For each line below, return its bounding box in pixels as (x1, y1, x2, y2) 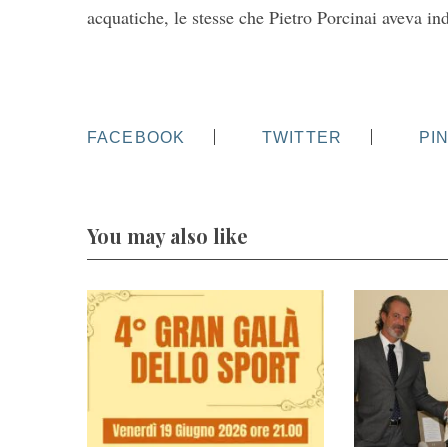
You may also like (87, 222, 248, 249)
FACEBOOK (87, 128, 186, 147)
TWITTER (262, 128, 343, 147)
